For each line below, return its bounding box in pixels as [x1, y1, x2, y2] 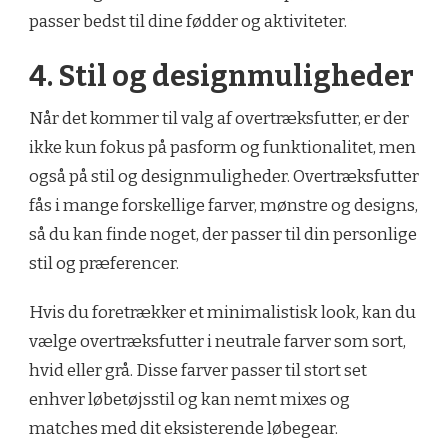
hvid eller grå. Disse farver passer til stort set [29, 360, 367, 382]
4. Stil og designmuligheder [29, 59, 414, 95]
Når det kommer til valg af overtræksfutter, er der [29, 108, 409, 130]
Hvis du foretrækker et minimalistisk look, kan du [29, 302, 416, 324]
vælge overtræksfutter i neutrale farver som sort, [29, 331, 406, 353]
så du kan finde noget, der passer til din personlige [29, 224, 417, 246]
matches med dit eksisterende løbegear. [29, 418, 338, 440]
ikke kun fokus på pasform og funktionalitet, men [29, 137, 416, 159]
